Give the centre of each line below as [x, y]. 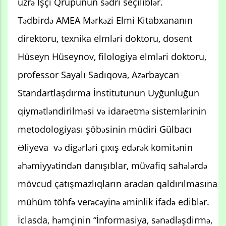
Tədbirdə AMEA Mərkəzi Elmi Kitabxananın [105, 20]
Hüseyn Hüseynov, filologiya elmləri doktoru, [112, 56]
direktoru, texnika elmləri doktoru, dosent [105, 38]
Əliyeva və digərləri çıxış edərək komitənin [105, 147]
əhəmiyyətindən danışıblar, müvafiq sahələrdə [112, 165]
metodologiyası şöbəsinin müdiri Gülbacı [105, 129]
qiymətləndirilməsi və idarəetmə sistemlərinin [112, 111]
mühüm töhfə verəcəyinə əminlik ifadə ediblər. [114, 202]
